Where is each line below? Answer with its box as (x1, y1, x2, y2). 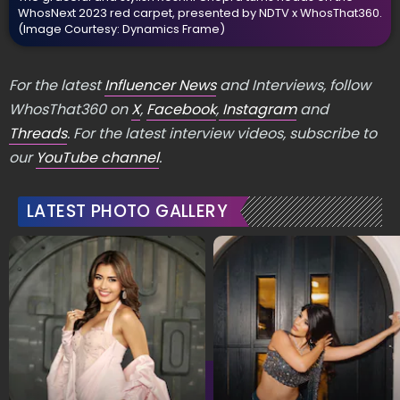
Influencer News (104, 75, 216, 96)
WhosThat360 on (9, 99, 131, 120)
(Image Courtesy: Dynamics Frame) (18, 21, 225, 37)
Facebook (146, 99, 216, 120)
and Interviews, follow (216, 75, 371, 96)
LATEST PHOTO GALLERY (27, 199, 228, 223)
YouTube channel (36, 147, 159, 168)
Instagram (219, 99, 296, 120)
